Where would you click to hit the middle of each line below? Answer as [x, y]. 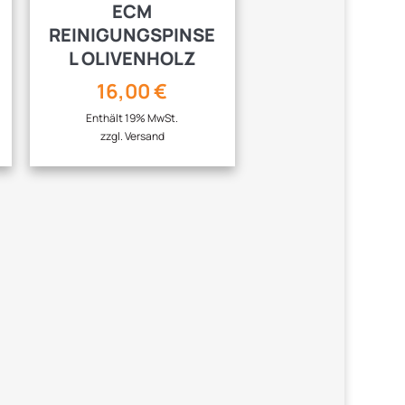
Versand [144, 136]
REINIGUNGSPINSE [132, 34]
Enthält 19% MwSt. [132, 118]
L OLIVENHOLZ [132, 58]
